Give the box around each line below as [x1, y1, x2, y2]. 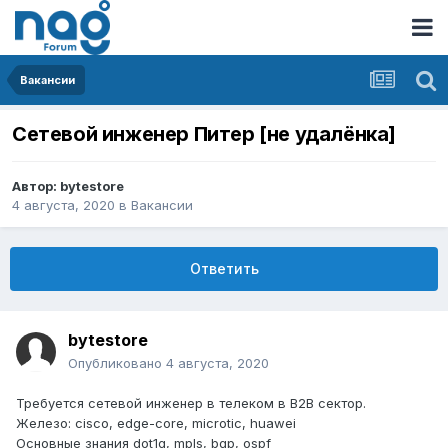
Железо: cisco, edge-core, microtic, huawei [16, 415, 296, 432]
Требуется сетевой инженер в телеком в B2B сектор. [16, 395, 366, 412]
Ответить [189, 260, 259, 278]
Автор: [12, 178, 60, 195]
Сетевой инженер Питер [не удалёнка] [12, 122, 397, 147]
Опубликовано [68, 355, 166, 372]
